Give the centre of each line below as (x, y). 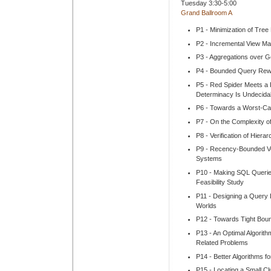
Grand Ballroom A (207, 13)
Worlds (206, 205)
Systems (209, 159)
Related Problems (222, 242)
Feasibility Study (220, 182)
